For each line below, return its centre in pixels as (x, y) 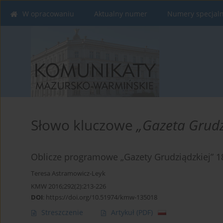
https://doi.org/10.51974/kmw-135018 (102, 197)
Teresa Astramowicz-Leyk (68, 174)
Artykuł (124, 213)
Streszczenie (62, 213)
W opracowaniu (48, 14)
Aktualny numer (121, 14)
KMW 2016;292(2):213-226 (68, 186)
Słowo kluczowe (84, 125)
